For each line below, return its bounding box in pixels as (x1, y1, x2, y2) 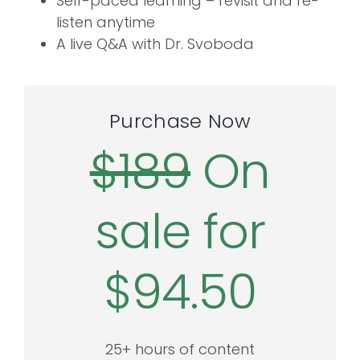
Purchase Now (108, 107, 252, 134)
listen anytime (56, 11, 155, 32)
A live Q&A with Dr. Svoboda (56, 33, 254, 54)
